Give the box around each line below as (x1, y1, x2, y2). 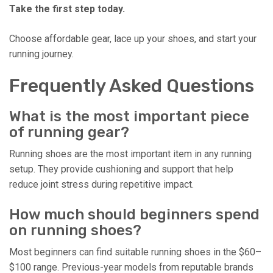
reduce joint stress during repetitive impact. (9, 178, 194, 190)
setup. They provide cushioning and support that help (9, 163, 233, 175)
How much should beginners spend (9, 205, 260, 223)
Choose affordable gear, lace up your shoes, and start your (9, 32, 257, 44)
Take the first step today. (9, 2, 125, 15)
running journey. (9, 48, 74, 60)
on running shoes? (9, 221, 141, 239)
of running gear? (9, 123, 129, 141)
